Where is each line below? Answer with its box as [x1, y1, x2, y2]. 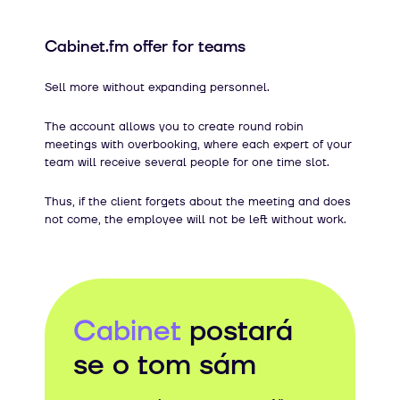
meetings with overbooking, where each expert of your [45, 136, 352, 153]
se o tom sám [73, 346, 256, 384]
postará [181, 312, 293, 350]
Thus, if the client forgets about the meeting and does [45, 193, 351, 210]
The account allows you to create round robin [45, 118, 304, 135]
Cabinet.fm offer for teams [45, 35, 246, 58]
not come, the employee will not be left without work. [45, 211, 346, 228]
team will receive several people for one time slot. [45, 154, 329, 171]
